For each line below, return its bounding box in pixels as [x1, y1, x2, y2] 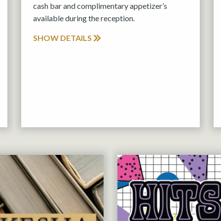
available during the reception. [33, 13, 135, 23]
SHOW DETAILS [33, 33, 93, 43]
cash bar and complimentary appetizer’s [33, 1, 167, 11]
